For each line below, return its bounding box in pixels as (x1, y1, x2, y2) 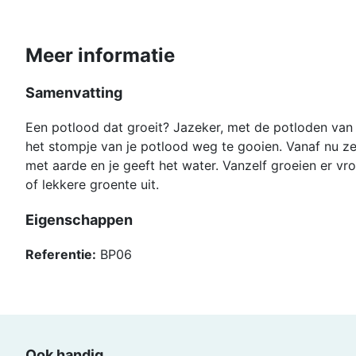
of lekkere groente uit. (25, 176, 159, 193)
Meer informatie (25, 44, 175, 68)
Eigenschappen (25, 211, 133, 228)
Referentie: (25, 246, 96, 263)
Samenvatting (25, 83, 122, 101)
